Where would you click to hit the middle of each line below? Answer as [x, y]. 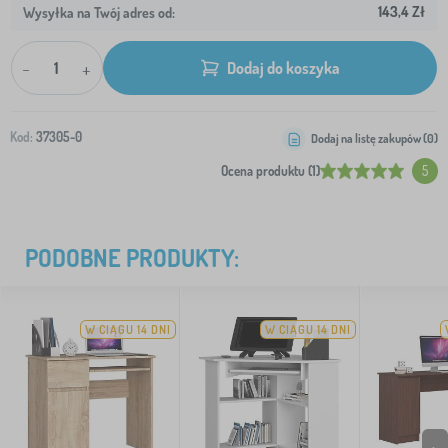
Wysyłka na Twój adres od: [99, 12]
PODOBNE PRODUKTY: [132, 258]
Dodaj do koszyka [283, 67]
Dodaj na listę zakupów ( [369, 139]
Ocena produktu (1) [270, 171]
